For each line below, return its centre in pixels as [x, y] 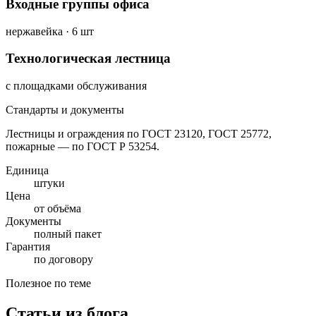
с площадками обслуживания [76, 86]
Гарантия [28, 247]
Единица [27, 171]
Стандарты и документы [65, 110]
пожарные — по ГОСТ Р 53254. [83, 147]
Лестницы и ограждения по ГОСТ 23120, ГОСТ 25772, [139, 134]
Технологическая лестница [88, 59]
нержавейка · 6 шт [50, 31]
